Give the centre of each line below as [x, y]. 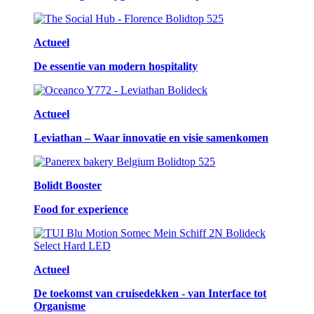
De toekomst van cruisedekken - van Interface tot [150, 294]
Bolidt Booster [68, 186]
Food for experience [81, 210]
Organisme [60, 306]
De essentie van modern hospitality [116, 67]
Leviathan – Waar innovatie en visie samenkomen [151, 138]
